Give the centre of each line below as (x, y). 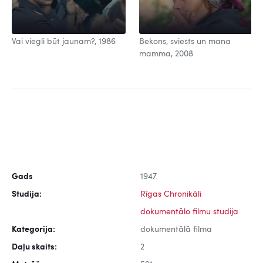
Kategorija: (33, 230)
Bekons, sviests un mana (185, 42)
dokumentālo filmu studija (189, 212)
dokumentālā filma (176, 230)
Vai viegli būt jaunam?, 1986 (64, 42)
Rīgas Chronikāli (171, 195)
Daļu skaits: (34, 247)
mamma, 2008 (166, 54)
